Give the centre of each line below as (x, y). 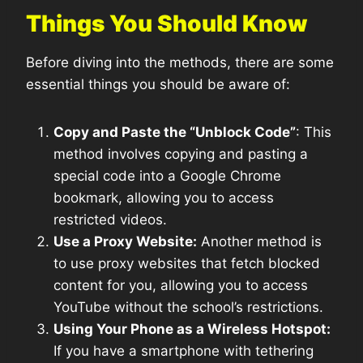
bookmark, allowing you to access (164, 198)
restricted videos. (110, 220)
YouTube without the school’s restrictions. (188, 307)
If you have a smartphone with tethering (184, 351)
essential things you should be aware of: (158, 85)
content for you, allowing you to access (181, 286)
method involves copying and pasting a (181, 154)
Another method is (259, 242)
